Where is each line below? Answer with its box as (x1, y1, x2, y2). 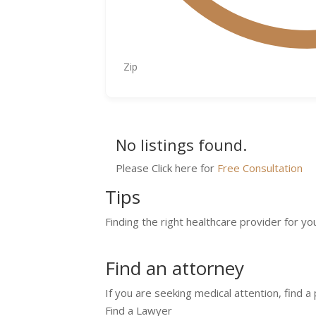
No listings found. (116, 133, 248, 155)
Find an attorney (105, 255, 245, 281)
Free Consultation (217, 160, 303, 175)
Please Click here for (116, 160, 218, 175)
